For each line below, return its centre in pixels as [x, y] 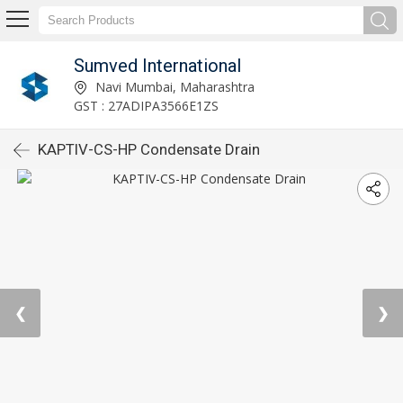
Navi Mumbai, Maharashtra [173, 86]
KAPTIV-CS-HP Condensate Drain [149, 149]
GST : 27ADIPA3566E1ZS [146, 105]
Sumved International [157, 65]
